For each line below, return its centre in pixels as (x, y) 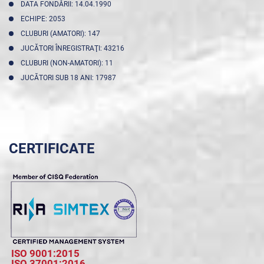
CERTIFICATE (52, 148)
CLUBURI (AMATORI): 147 (62, 34)
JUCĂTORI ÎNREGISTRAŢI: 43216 (74, 48)
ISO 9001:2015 (45, 253)
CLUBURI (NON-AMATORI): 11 (69, 63)
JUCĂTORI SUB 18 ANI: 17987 (70, 78)
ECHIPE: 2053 (45, 19)
